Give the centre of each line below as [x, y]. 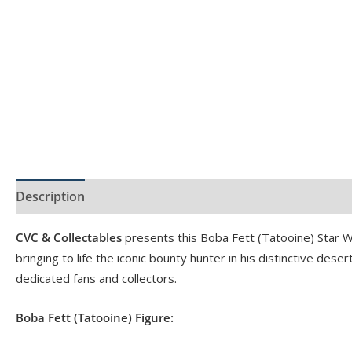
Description [50, 196]
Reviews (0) [235, 196]
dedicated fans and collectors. [96, 278]
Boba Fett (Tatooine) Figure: [95, 317]
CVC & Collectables [69, 237]
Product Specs [143, 196]
